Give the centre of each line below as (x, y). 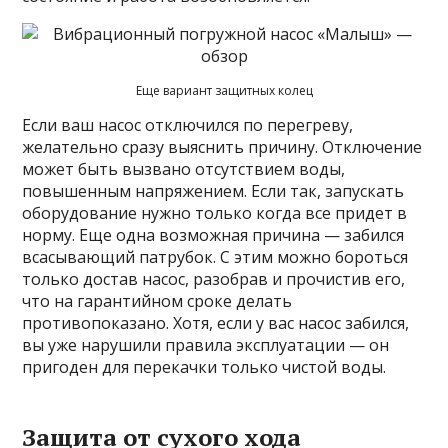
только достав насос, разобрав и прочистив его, (214, 279)
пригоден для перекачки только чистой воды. (204, 367)
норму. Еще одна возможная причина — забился (213, 235)
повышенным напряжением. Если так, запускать (213, 191)
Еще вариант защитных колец (224, 91)
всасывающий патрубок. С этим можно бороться (215, 257)
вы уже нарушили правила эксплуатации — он (206, 345)
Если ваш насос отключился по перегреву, (188, 125)
